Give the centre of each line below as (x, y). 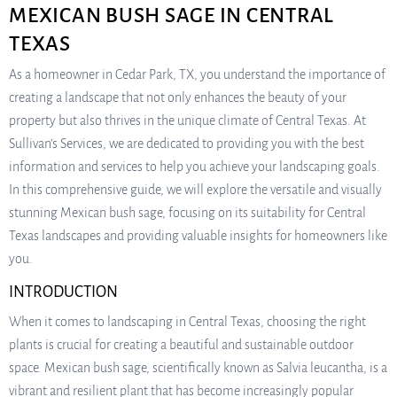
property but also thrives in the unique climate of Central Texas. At (187, 121)
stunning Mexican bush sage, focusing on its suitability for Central (187, 213)
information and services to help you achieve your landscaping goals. (195, 167)
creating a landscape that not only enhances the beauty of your (178, 97)
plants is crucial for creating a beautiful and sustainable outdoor (181, 345)
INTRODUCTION (63, 292)
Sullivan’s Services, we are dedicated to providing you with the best (187, 144)
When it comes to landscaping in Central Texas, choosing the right (187, 322)
